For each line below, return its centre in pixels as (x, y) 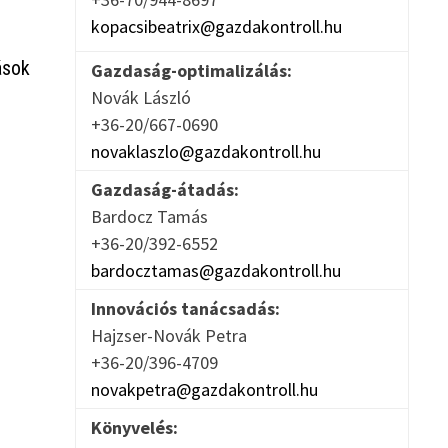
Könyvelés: (134, 428)
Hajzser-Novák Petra (172, 336)
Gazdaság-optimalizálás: (191, 71)
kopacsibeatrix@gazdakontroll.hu (216, 27)
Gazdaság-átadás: (164, 190)
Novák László (144, 98)
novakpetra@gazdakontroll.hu (204, 390)
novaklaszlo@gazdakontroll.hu (205, 152)
